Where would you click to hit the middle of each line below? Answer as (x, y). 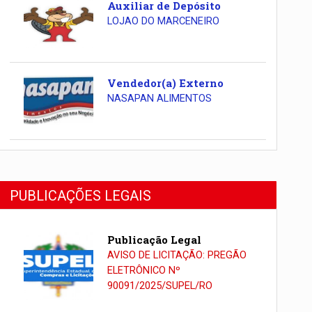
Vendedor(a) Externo (165, 83)
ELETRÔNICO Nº (143, 270)
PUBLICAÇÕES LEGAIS (81, 195)
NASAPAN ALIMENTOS (159, 98)
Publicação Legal (154, 239)
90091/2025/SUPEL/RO (159, 286)
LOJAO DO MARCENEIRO (163, 22)
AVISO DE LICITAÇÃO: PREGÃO (177, 255)
